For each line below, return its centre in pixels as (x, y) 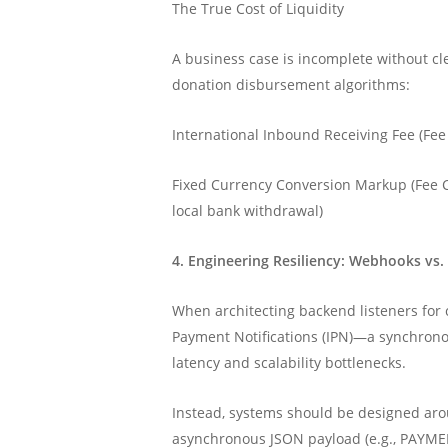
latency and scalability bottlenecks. (289, 362)
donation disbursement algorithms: (291, 84)
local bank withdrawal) (248, 210)
